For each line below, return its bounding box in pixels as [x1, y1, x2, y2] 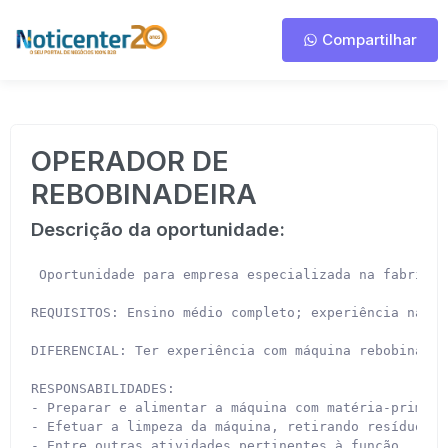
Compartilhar [318, 30, 417, 49]
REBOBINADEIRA [31, 177, 257, 211]
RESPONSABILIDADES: [31, 381, 175, 396]
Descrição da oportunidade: [31, 218, 285, 241]
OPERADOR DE [31, 144, 229, 178]
